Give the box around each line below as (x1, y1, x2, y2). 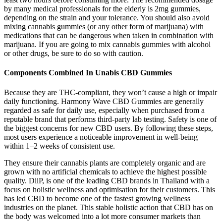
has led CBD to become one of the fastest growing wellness (4, 194, 190, 203)
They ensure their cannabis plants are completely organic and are (4, 158, 206, 167)
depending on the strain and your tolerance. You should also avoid (4, 13, 210, 22)
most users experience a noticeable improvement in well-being (4, 132, 198, 141)
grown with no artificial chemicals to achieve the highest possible (4, 167, 207, 176)
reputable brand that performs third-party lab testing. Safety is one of (4, 114, 217, 123)
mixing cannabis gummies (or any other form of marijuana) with (4, 22, 204, 31)
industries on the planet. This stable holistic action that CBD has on (4, 203, 213, 212)
